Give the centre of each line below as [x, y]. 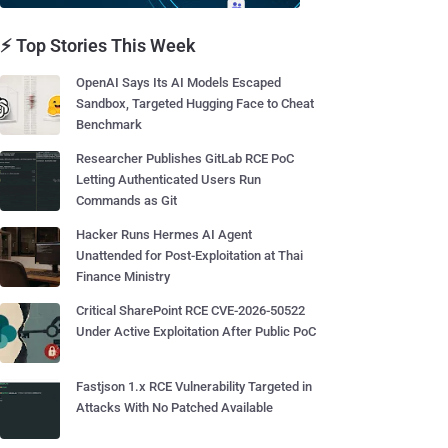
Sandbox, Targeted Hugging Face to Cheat [195, 103]
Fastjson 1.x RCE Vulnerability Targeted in [194, 386]
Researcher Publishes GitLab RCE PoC [185, 158]
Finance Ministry [123, 276]
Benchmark [109, 124]
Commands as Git [126, 200]
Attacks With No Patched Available [174, 407]
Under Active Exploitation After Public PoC [196, 331]
